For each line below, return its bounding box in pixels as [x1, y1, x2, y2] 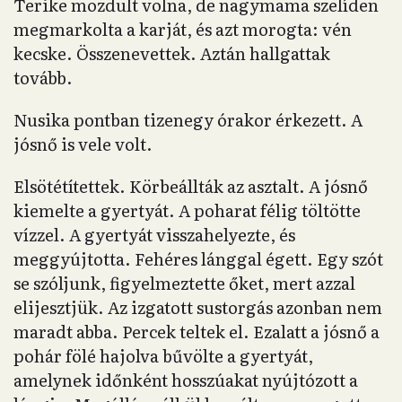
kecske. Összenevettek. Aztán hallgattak [13, 40, 330, 66]
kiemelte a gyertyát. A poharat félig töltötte [13, 197, 361, 223]
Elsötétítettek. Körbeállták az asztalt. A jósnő [13, 173, 368, 199]
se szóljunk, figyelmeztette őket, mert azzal [13, 270, 355, 296]
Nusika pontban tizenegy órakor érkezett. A [13, 107, 363, 133]
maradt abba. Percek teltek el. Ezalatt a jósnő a [13, 319, 380, 345]
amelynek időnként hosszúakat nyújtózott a [13, 367, 358, 393]
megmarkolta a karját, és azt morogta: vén [13, 16, 352, 42]
